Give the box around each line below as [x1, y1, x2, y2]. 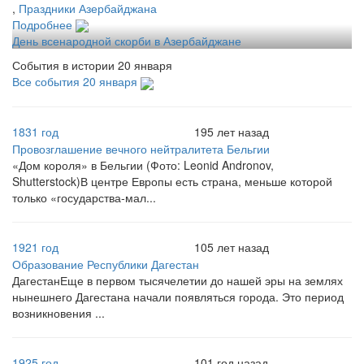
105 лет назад [194, 238, 269, 255]
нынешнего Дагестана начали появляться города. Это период [12, 288, 344, 305]
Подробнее [12, 15, 76, 32]
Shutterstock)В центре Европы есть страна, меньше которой [12, 172, 332, 189]
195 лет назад [194, 123, 269, 140]
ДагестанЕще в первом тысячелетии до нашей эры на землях [12, 271, 343, 288]
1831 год [12, 123, 58, 140]
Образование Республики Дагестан [12, 255, 199, 272]
